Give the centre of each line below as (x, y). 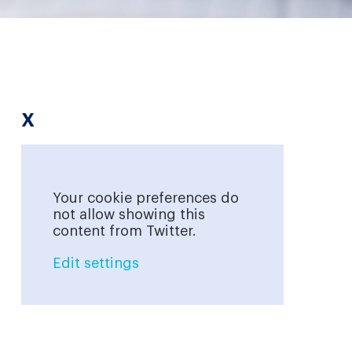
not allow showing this (128, 215)
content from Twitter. (124, 231)
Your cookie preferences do (145, 198)
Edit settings (95, 264)
